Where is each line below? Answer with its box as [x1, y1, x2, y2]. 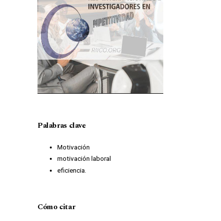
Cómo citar [37, 201, 75, 213]
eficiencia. [57, 166, 86, 174]
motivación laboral [57, 154, 111, 163]
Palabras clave [37, 119, 86, 131]
